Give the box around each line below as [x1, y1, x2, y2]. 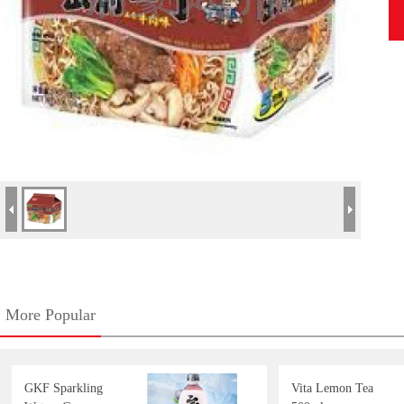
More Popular [5, 306, 96, 324]
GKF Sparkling [24, 381, 103, 395]
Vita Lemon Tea [291, 381, 373, 395]
